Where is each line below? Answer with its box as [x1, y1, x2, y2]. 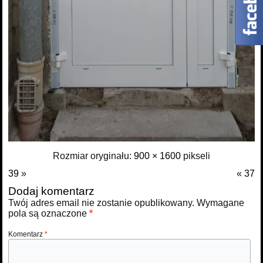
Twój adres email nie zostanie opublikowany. [8, 197, 195, 208]
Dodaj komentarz [8, 184, 95, 197]
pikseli [181, 150, 210, 161]
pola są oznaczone [8, 208, 90, 218]
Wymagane [197, 197, 245, 208]
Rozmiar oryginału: [53, 150, 134, 161]
